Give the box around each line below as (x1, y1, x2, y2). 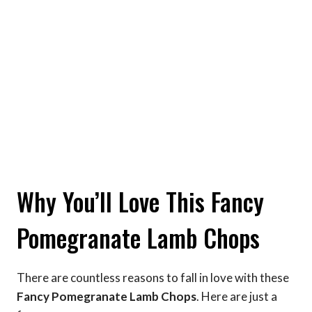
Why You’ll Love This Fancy (17, 183, 264, 220)
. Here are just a (196, 288, 277, 304)
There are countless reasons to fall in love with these (17, 270, 289, 285)
